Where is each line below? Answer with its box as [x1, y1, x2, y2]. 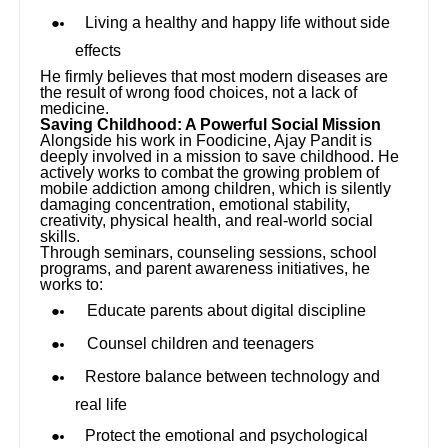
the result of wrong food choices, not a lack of [40, 83, 358, 101]
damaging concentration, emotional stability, [40, 195, 351, 213]
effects [75, 41, 122, 59]
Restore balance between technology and [85, 367, 381, 385]
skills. [40, 227, 81, 245]
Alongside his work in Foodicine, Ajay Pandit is [40, 131, 373, 149]
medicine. [40, 99, 110, 117]
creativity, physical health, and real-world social [40, 211, 374, 229]
